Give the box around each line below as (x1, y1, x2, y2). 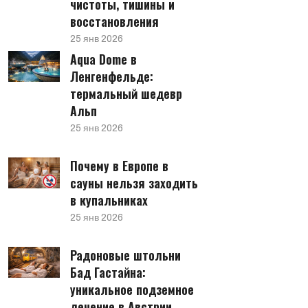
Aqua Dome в (70, 50, 137, 68)
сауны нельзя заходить (70, 174, 198, 192)
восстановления (70, 12, 159, 30)
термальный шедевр (70, 85, 182, 102)
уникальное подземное (70, 280, 194, 298)
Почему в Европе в (70, 157, 168, 175)
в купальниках (70, 191, 148, 209)
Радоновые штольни (70, 246, 181, 264)
